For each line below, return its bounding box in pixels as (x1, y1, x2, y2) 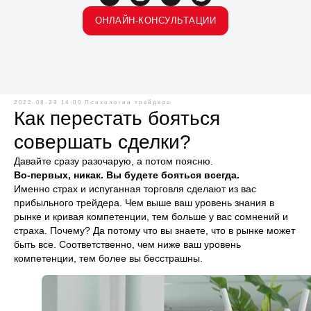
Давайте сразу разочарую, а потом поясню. (14, 155, 213, 167)
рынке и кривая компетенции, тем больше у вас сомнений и (14, 211, 288, 222)
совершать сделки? (14, 131, 191, 153)
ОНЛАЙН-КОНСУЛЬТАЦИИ (94, 15, 217, 26)
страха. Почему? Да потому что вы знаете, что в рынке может (14, 225, 295, 236)
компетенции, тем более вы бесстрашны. (14, 253, 203, 264)
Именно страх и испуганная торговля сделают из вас (14, 183, 256, 194)
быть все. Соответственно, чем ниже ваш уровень (14, 239, 241, 250)
